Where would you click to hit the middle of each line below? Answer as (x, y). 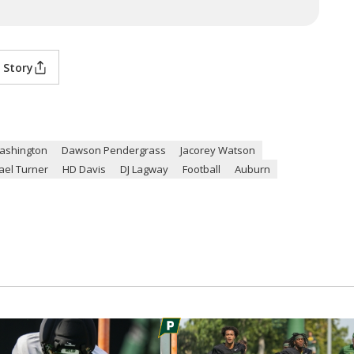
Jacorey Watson (218, 151)
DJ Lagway (144, 169)
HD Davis (84, 169)
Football (201, 169)
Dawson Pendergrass (114, 151)
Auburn (252, 169)
